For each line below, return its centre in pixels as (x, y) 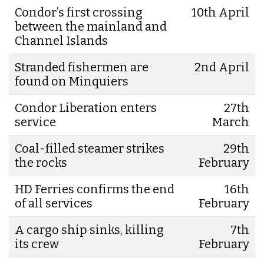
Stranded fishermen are (82, 67)
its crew (37, 244)
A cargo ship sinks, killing (89, 230)
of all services (54, 203)
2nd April (222, 67)
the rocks (41, 162)
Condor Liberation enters (86, 108)
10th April (220, 12)
